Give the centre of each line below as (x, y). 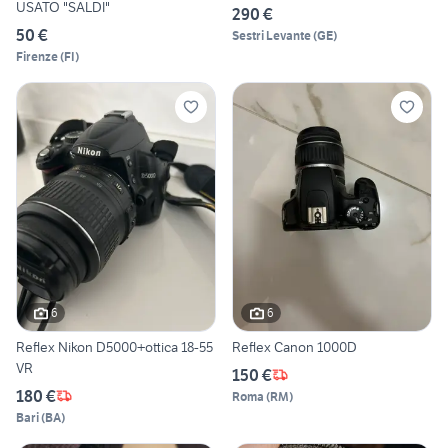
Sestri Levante (271, 36)
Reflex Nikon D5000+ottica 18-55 (114, 346)
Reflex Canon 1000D (294, 346)
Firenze (37, 57)
